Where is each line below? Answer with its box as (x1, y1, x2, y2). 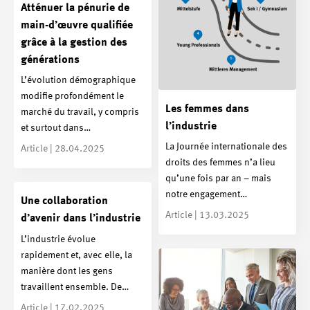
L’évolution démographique (21, 75, 136, 86)
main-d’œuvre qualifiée (21, 19, 133, 31)
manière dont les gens (21, 266, 113, 276)
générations (21, 54, 80, 66)
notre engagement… (165, 190, 247, 200)
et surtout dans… (21, 123, 91, 134)
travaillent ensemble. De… (21, 282, 129, 292)
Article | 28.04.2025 (21, 144, 104, 154)
